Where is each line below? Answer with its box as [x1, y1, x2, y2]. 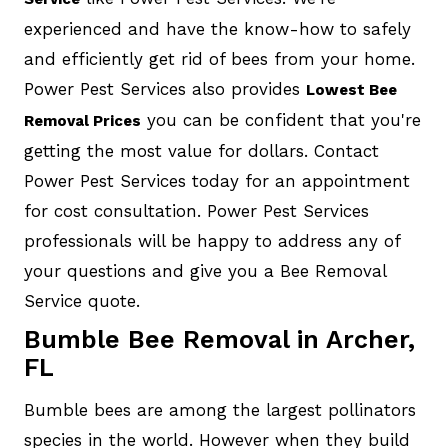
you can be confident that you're [140, 110, 421, 131]
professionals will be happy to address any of [23, 231, 400, 252]
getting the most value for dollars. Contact [23, 141, 379, 162]
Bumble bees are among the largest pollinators [23, 400, 416, 421]
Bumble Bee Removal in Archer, [23, 325, 415, 355]
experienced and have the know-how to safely [23, 19, 411, 40]
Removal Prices [23, 112, 141, 131]
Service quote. [23, 291, 140, 312]
